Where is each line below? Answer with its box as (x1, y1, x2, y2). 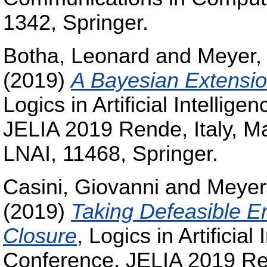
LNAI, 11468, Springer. (3, 141, 218, 166)
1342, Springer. (3, 11, 148, 35)
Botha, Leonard (3, 44, 150, 68)
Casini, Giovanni (3, 175, 159, 199)
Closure (3, 223, 77, 248)
